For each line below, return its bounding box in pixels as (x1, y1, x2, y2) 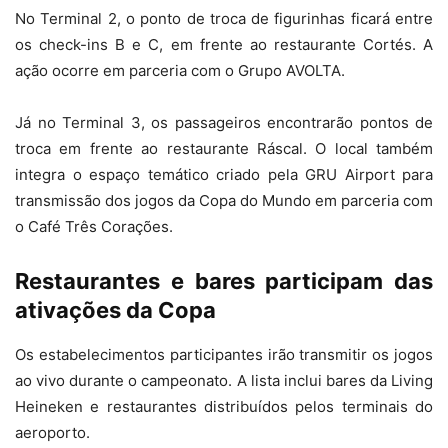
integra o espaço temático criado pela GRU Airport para (15, 165, 433, 184)
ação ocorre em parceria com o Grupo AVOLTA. (15, 61, 345, 80)
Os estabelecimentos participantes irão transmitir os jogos (15, 345, 433, 364)
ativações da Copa (15, 297, 216, 323)
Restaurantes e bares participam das (15, 268, 433, 294)
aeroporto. (15, 423, 90, 442)
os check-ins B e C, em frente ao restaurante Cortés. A (15, 35, 433, 54)
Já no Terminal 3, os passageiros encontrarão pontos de (15, 113, 433, 132)
